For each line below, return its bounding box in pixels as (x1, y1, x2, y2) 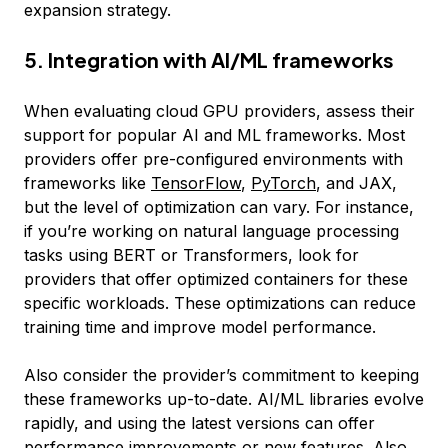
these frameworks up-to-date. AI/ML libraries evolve (24, 389, 424, 409)
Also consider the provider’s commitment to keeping (24, 365, 419, 385)
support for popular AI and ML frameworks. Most (24, 125, 405, 145)
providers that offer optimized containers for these (24, 269, 408, 289)
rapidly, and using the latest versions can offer (24, 413, 375, 433)
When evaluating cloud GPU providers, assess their (24, 101, 415, 121)
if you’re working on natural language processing (24, 221, 399, 241)
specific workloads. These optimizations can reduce (24, 293, 416, 313)
